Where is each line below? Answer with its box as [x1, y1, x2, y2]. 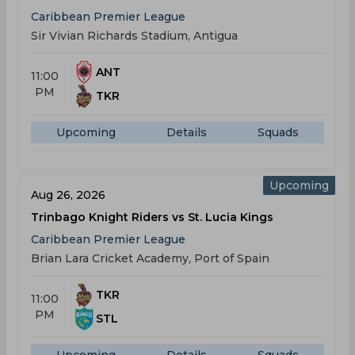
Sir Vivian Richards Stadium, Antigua [31, 29, 238, 43]
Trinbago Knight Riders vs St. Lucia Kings [31, 210, 273, 224]
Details [166, 125, 207, 139]
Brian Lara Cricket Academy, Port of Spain [31, 251, 269, 265]
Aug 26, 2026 [31, 188, 105, 202]
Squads [258, 125, 299, 139]
